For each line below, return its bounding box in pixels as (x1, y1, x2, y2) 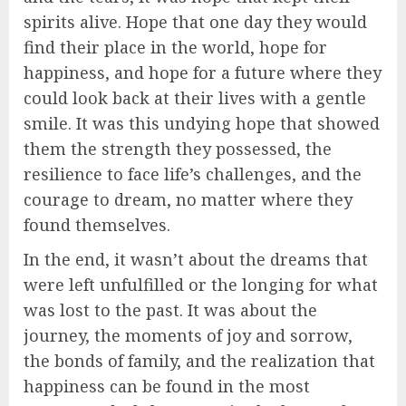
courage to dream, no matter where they (24, 188, 353, 211)
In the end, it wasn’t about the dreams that (24, 248, 368, 271)
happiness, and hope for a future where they (24, 62, 382, 84)
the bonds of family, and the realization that (24, 350, 375, 372)
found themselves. (24, 214, 170, 237)
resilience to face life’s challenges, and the (24, 163, 362, 186)
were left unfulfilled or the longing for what (24, 274, 378, 296)
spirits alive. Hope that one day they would (24, 11, 367, 34)
